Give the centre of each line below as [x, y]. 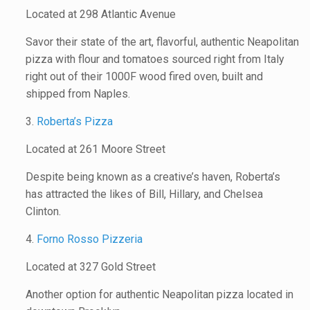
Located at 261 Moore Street [96, 149]
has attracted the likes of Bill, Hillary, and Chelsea [145, 194]
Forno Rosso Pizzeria [90, 239]
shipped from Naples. [78, 94]
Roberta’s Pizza [75, 122]
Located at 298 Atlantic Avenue [101, 15]
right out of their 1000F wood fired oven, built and [145, 77]
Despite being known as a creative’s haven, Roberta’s [153, 177]
